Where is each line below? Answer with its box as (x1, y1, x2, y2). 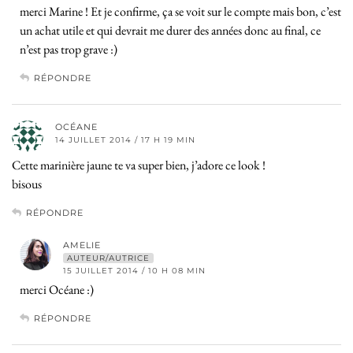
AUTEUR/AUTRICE (67, 252, 150, 263)
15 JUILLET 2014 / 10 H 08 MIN (63, 265, 206, 276)
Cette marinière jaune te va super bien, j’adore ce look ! (12, 156, 266, 173)
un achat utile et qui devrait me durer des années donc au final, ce (20, 21, 321, 39)
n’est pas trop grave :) (20, 40, 117, 58)
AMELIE (63, 239, 101, 251)
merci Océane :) (20, 281, 94, 298)
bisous (12, 175, 42, 192)
